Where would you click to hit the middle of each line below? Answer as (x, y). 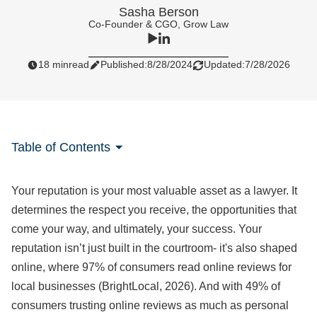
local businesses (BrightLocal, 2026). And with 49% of (146, 286)
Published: (124, 64)
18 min (53, 64)
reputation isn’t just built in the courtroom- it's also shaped (154, 248)
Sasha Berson (158, 12)
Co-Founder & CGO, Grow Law (158, 24)
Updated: (224, 64)
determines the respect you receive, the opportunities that (154, 210)
